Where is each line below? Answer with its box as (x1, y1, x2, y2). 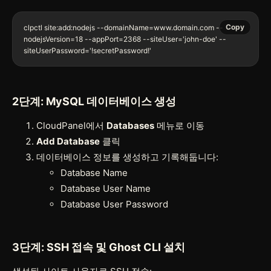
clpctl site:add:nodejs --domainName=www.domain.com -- (24, 22, 223, 32)
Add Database (36, 135, 100, 147)
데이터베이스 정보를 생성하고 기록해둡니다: (36, 151, 218, 163)
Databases (106, 119, 154, 131)
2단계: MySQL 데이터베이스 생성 (12, 94, 176, 108)
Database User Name (60, 182, 151, 194)
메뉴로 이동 (154, 119, 204, 131)
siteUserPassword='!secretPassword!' (24, 45, 151, 55)
